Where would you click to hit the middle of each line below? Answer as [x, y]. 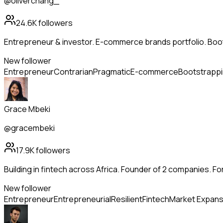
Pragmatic [112, 72]
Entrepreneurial [82, 199]
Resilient [127, 199]
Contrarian [73, 72]
